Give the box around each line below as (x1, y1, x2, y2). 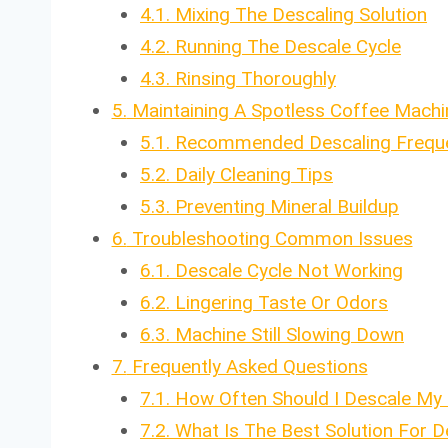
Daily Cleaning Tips (170, 162, 333, 186)
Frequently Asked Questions (126, 354, 368, 378)
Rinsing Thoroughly (170, 66, 336, 90)
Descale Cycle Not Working (170, 258, 403, 282)
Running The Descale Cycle (170, 34, 401, 58)
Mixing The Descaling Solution (170, 2, 427, 26)
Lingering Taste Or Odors (170, 290, 388, 314)
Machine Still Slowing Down (170, 322, 404, 346)
